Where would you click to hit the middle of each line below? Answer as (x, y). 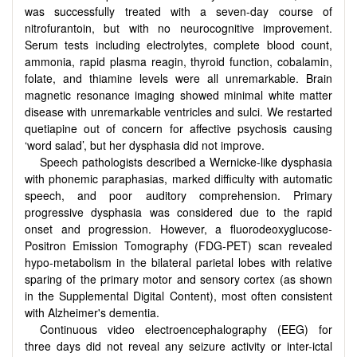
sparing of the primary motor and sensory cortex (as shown (178, 279)
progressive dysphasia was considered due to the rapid (178, 212)
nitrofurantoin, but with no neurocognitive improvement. (178, 27)
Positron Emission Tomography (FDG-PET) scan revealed (178, 245)
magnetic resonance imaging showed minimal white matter (178, 94)
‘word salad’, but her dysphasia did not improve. (145, 145)
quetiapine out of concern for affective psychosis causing (178, 128)
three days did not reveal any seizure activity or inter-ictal (178, 345)
